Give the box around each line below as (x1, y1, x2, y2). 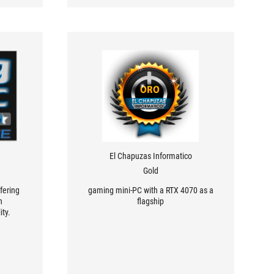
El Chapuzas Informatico (109, 151, 192, 161)
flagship (137, 196, 165, 206)
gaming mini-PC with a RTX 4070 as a (87, 185, 213, 195)
